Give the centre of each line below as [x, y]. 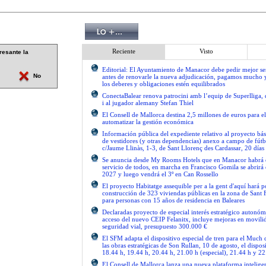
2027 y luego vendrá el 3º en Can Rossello [160, 174]
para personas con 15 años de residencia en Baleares [173, 200]
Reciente [123, 51]
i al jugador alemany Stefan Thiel [148, 103]
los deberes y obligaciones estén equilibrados [164, 84]
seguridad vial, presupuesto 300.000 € [155, 226]
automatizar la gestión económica [148, 122]
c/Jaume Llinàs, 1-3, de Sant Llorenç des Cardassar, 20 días [183, 148]
